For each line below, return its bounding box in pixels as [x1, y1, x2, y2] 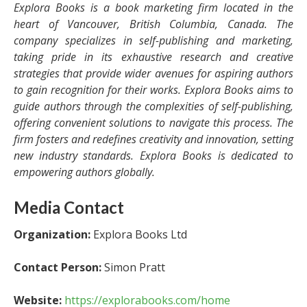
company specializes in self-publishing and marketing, [14, 32, 293, 48]
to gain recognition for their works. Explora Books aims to [14, 82, 293, 97]
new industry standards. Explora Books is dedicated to [14, 147, 293, 163]
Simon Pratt [101, 259, 165, 275]
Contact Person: [14, 259, 101, 275]
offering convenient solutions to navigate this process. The [14, 114, 293, 130]
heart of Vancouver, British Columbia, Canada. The [14, 16, 293, 32]
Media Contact [14, 197, 124, 217]
